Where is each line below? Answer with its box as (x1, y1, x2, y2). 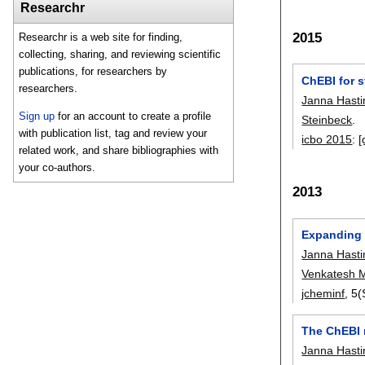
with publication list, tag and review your (19, 127, 208, 140)
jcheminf (301, 286, 345, 300)
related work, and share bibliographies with (19, 144, 219, 157)
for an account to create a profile (55, 110, 212, 123)
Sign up (19, 110, 55, 123)
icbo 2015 (301, 132, 353, 146)
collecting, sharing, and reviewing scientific (19, 48, 222, 61)
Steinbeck (301, 112, 353, 126)
